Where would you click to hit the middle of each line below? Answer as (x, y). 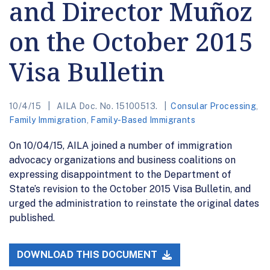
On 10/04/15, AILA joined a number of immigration (121, 145)
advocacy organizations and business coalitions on (122, 160)
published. (32, 218)
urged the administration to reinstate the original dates (134, 203)
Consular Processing (214, 106)
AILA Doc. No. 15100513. (107, 106)
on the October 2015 (131, 41)
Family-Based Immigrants (143, 120)
